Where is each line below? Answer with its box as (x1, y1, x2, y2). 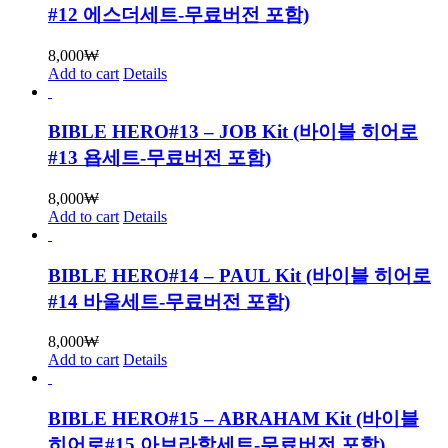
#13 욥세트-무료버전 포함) (48, 147, 271, 169)
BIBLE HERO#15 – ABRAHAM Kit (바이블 (48, 408, 419, 430)
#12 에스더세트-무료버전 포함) (48, 3, 309, 25)
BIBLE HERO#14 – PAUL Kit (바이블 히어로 (48, 264, 431, 286)
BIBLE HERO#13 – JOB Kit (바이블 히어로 (48, 121, 418, 143)
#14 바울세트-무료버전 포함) (48, 290, 290, 312)
